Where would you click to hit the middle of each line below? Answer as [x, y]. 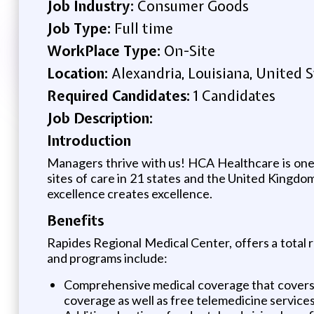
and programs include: [107, 258]
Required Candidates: [120, 95]
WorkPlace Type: [105, 50]
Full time [143, 28]
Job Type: [80, 28]
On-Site [189, 50]
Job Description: [100, 118]
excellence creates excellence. [129, 193]
